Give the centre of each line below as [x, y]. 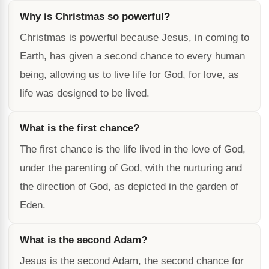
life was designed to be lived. [85, 93]
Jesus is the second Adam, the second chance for [132, 261]
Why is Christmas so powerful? [95, 17]
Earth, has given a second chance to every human [132, 56]
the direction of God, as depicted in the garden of [129, 186]
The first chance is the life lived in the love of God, [133, 149]
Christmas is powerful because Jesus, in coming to [134, 38]
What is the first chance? [80, 128]
